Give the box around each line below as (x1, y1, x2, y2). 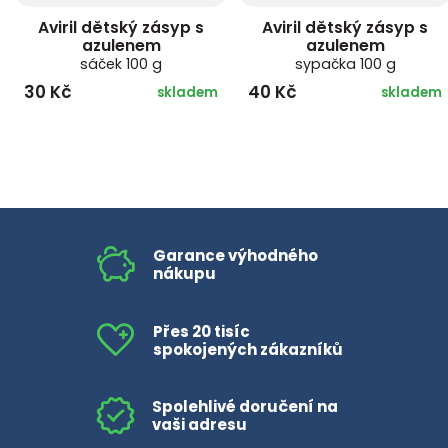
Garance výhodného (152, 245, 318, 267)
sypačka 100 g (294, 53, 396, 74)
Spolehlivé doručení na (151, 396, 338, 418)
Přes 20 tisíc (152, 320, 250, 342)
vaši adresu (151, 414, 247, 436)
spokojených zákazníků (152, 338, 343, 360)
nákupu (152, 263, 216, 285)
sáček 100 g (80, 53, 162, 74)
